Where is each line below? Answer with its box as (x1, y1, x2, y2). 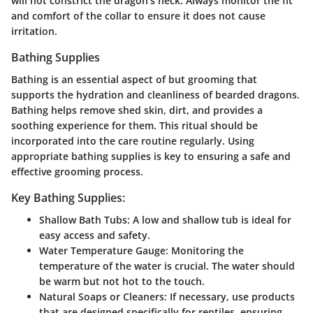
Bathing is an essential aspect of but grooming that (11, 73, 257, 87)
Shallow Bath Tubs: (39, 213, 130, 227)
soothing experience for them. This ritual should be (11, 119, 258, 133)
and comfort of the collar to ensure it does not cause (11, 8, 265, 22)
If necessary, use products (167, 290, 295, 304)
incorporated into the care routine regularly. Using (11, 134, 254, 148)
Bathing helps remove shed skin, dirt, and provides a (11, 103, 263, 117)
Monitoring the (168, 244, 244, 258)
